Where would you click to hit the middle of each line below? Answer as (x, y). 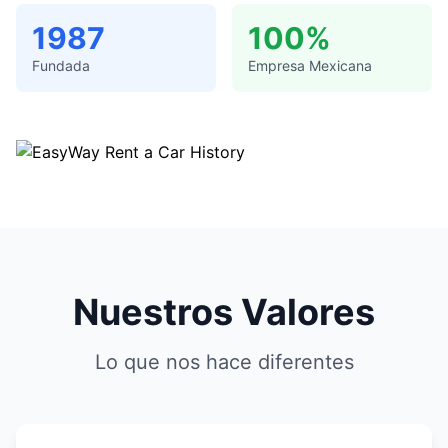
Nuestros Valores (224, 312)
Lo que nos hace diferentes (224, 362)
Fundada (61, 65)
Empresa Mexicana (310, 65)
